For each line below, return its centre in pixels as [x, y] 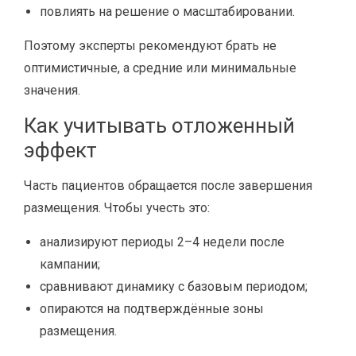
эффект [60, 150]
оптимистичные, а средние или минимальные [160, 68]
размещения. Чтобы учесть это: [117, 208]
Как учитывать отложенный [159, 126]
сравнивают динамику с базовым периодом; [174, 286]
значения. [52, 90]
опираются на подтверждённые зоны [152, 309]
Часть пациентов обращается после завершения [168, 186]
